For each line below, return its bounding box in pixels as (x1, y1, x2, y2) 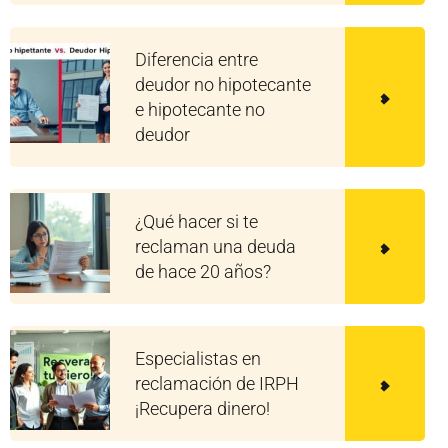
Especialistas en (135, 347, 261, 369)
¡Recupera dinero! (135, 397, 270, 419)
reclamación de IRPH (135, 372, 299, 394)
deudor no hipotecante (135, 73, 311, 95)
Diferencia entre (135, 48, 258, 70)
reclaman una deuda (135, 235, 296, 257)
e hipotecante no (135, 98, 265, 120)
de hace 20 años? (135, 260, 271, 282)
